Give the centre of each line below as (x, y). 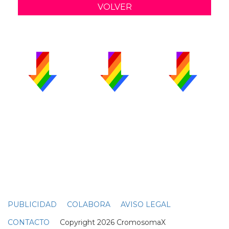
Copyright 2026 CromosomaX (108, 222)
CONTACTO (29, 222)
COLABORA (89, 204)
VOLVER (114, 7)
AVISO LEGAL (146, 204)
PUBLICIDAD (32, 204)
